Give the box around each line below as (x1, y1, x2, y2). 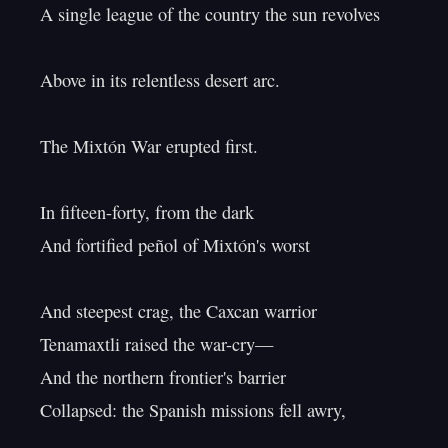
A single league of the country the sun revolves (40, 2, 380, 26)
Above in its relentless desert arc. (40, 68, 280, 92)
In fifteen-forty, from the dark (40, 200, 254, 224)
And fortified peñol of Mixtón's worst (40, 233, 310, 257)
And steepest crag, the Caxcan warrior (40, 299, 317, 323)
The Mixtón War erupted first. (40, 134, 258, 158)
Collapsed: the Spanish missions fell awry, (40, 398, 346, 422)
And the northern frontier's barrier (40, 365, 286, 389)
